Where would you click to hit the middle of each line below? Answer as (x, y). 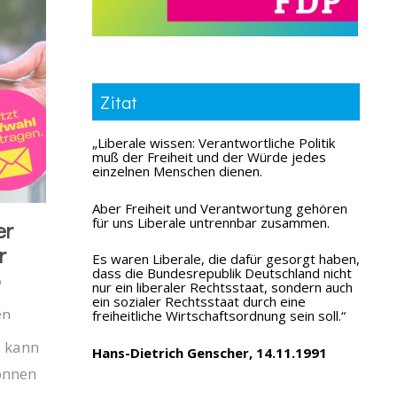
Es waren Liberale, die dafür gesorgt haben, (226, 259)
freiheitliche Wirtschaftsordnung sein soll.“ (218, 316)
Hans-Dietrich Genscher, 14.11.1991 (209, 352)
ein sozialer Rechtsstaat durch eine (198, 302)
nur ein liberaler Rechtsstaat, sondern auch (222, 288)
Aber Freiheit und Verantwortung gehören (219, 208)
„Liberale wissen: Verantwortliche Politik (213, 143)
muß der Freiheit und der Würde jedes (209, 157)
